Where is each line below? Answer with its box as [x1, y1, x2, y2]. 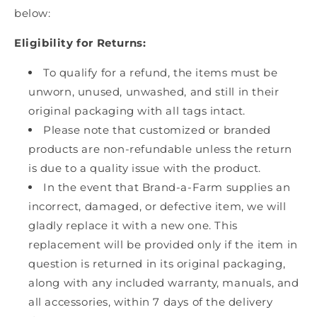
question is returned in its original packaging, [28, 257, 286, 271]
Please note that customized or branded [43, 123, 271, 137]
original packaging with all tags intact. [28, 104, 246, 118]
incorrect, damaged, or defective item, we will [28, 200, 287, 214]
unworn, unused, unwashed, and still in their [28, 85, 279, 99]
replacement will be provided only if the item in [28, 238, 298, 252]
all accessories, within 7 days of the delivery [28, 295, 273, 309]
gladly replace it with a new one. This [28, 219, 238, 233]
